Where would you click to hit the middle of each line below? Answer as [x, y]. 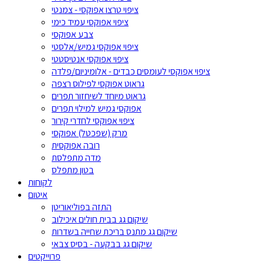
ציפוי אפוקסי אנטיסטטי [90, 59]
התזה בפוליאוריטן [82, 207]
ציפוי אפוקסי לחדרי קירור [93, 121]
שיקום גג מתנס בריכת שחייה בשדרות [114, 232]
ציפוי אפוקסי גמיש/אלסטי [95, 47]
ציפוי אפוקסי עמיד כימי [90, 22]
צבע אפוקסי [73, 35]
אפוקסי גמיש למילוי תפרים [97, 109]
